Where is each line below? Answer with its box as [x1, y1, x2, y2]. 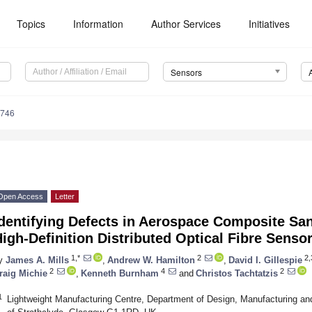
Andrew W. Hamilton [107, 254, 195, 265]
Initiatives [249, 17, 290, 31]
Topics [17, 17, 46, 31]
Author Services [151, 17, 221, 31]
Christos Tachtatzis [196, 267, 278, 279]
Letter [55, 192, 75, 201]
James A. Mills [6, 254, 69, 265]
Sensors [170, 66, 202, 79]
